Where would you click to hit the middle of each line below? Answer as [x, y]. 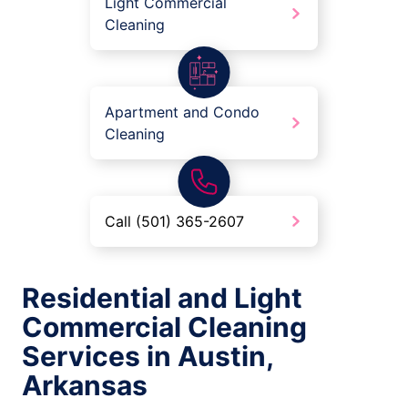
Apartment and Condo [182, 112]
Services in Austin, [148, 357]
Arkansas [85, 386]
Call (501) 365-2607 [174, 222]
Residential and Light [162, 298]
